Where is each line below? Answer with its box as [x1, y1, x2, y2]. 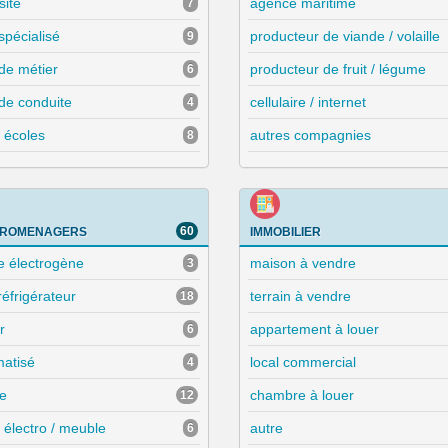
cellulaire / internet [249, 94, 366, 111]
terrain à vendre [249, 288, 351, 305]
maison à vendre [249, 255, 356, 272]
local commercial [249, 354, 356, 371]
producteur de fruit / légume [249, 61, 426, 78]
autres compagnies [249, 127, 371, 144]
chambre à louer [249, 387, 354, 404]
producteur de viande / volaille [249, 28, 440, 45]
